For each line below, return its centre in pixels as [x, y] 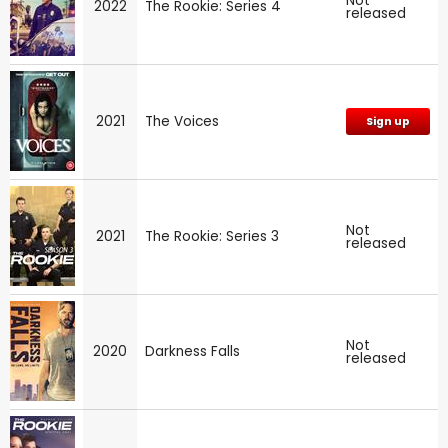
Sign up [388, 121]
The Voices [182, 121]
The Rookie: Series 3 [212, 236]
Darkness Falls [192, 351]
